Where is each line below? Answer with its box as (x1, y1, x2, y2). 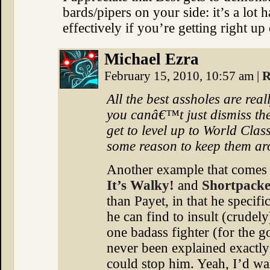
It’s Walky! (107, 178, 174, 193)
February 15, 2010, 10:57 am (104, 69, 257, 83)
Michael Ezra (104, 50, 199, 68)
